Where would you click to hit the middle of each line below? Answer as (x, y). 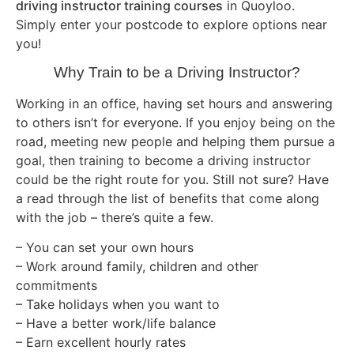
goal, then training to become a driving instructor (163, 160)
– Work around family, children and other (137, 267)
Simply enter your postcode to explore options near (171, 24)
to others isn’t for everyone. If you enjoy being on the (175, 122)
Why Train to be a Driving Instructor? (177, 72)
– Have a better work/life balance (116, 324)
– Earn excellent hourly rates (101, 343)
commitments (56, 286)
